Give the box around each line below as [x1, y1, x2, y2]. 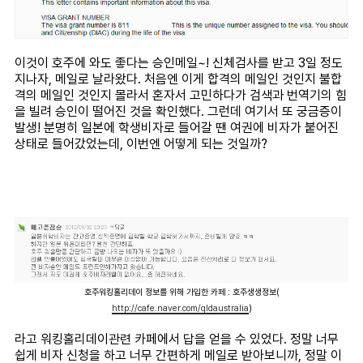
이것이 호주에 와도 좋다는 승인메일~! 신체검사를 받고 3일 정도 [15, 55, 343, 71]
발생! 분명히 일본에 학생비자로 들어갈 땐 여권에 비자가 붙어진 [15, 120, 339, 136]
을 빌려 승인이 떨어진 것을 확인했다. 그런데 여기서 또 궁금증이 [15, 104, 342, 120]
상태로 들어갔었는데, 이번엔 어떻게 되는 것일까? [15, 136, 267, 152]
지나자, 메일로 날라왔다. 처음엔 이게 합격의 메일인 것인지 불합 [15, 71, 342, 88]
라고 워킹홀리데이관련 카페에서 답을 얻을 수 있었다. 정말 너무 [15, 331, 339, 348]
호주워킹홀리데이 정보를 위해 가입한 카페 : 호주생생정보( [83, 287, 280, 298]
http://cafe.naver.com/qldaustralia [111, 303, 249, 314]
